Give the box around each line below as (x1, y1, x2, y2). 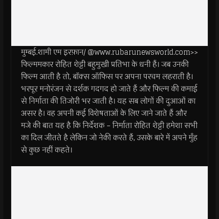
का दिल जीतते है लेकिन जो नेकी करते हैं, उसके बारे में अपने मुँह (21, 131, 197, 144)
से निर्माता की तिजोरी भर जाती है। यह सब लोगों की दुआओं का (21, 95, 196, 107)
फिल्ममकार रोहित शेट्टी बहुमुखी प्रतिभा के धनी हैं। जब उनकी (21, 58, 189, 70)
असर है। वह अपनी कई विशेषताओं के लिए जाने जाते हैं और (21, 107, 187, 119)
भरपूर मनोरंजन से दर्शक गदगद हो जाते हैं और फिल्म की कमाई (21, 83, 197, 95)
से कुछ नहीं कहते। (21, 144, 72, 156)
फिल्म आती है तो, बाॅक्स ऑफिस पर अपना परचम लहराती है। (21, 70, 193, 83)
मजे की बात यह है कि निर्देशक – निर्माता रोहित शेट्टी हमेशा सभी (21, 119, 197, 131)
